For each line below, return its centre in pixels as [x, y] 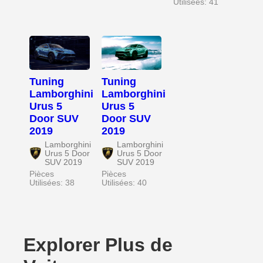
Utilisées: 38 [52, 183]
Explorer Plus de [98, 245]
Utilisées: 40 [124, 183]
